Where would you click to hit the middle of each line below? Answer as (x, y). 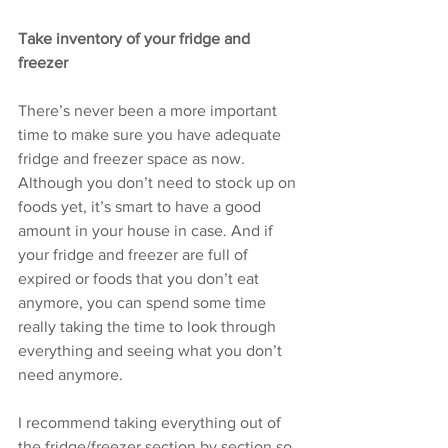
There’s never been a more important (149, 110)
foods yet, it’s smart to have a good (141, 206)
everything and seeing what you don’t (152, 350)
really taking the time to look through (149, 326)
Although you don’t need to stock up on (159, 182)
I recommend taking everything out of (151, 422)
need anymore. (72, 374)
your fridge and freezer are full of (135, 254)
